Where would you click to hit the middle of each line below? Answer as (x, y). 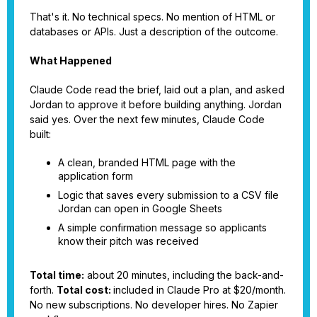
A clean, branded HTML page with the (147, 162)
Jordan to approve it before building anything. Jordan (156, 104)
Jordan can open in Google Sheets (140, 208)
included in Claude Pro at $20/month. (200, 289)
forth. (43, 289)
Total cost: (85, 289)
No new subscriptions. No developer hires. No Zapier (154, 304)
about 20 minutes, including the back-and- (184, 275)
